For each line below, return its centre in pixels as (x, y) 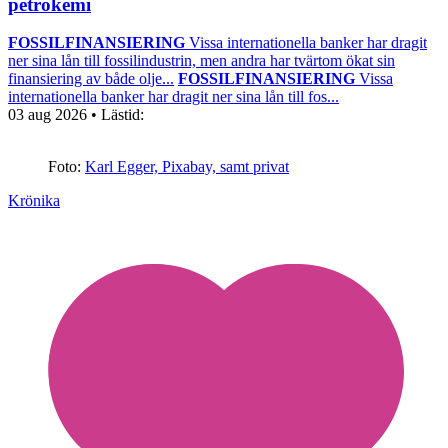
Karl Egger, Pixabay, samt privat (187, 167)
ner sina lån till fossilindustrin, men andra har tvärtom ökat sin (201, 61)
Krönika (34, 201)
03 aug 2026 (49, 115)
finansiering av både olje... (91, 79)
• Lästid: (117, 115)
